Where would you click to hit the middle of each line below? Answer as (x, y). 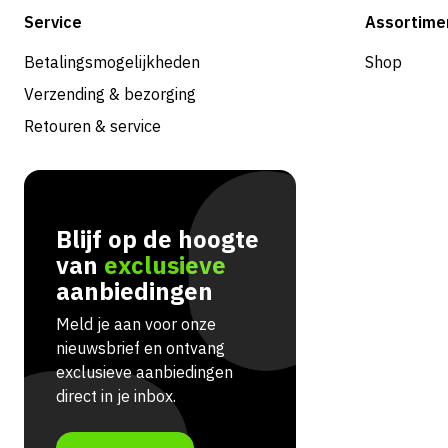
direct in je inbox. (116, 395)
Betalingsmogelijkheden (112, 61)
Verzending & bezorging (110, 93)
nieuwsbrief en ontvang (140, 347)
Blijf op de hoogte (157, 238)
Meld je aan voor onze (136, 323)
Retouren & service (92, 125)
